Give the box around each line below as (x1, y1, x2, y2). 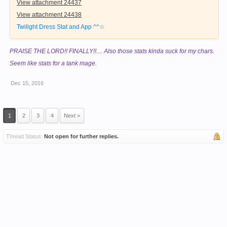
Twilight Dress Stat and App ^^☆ (17, 23, 105, 31)
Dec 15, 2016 (11, 80, 44, 87)
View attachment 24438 (17, 11, 82, 19)
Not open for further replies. (44, 133, 119, 140)
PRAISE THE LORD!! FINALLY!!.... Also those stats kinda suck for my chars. (10, 48, 214, 55)
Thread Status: (6, 133, 43, 140)
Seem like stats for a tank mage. (10, 60, 97, 67)
